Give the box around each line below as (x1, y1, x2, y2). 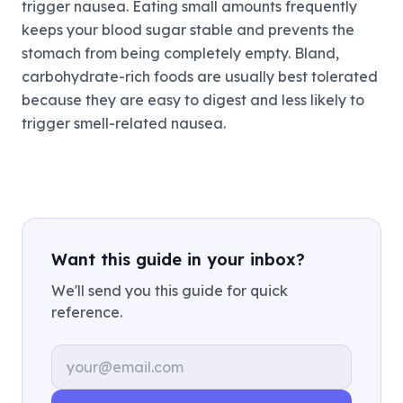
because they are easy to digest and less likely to (22, 91, 364, 109)
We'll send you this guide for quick (51, 282, 288, 300)
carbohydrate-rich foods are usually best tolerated (22, 67, 378, 85)
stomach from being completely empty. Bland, (22, 44, 339, 62)
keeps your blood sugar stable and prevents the (22, 21, 354, 39)
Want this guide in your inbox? (51, 249, 305, 270)
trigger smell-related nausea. (22, 114, 226, 132)
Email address (50, 345, 149, 363)
